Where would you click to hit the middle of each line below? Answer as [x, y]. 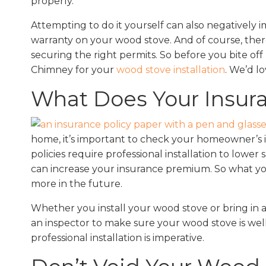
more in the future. [78, 183]
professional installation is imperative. [118, 237]
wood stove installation [171, 69]
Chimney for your [74, 69]
